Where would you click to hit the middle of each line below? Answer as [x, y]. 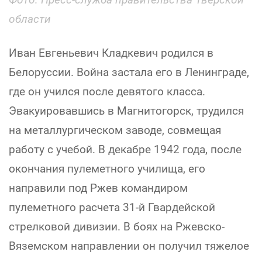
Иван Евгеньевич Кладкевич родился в [111, 53]
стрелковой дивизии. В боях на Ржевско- [117, 227]
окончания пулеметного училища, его [107, 169]
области [30, 19]
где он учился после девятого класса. [107, 92]
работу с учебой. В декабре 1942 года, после [125, 150]
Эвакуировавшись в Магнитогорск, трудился [126, 111]
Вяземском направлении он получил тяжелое [129, 246]
